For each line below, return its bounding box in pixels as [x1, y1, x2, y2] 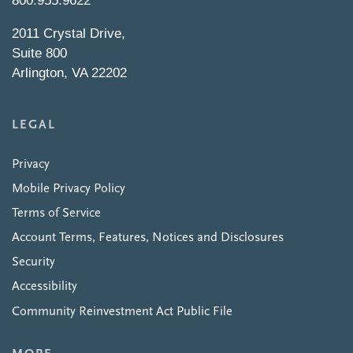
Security [12, 256, 55, 269]
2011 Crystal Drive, [12, 25, 125, 40]
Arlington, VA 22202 [12, 65, 127, 80]
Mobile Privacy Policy [12, 182, 125, 195]
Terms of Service [12, 206, 101, 220]
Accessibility [12, 281, 77, 294]
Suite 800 [12, 45, 67, 60]
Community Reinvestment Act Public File [12, 305, 232, 318]
